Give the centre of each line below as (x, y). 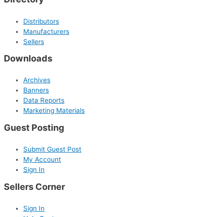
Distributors (41, 21)
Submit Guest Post (52, 149)
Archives (37, 80)
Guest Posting (34, 128)
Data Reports (44, 101)
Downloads (28, 58)
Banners (36, 90)
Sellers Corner (34, 187)
